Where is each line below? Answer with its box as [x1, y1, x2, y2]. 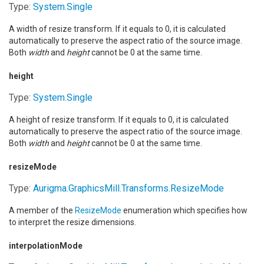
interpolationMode [9, 241, 82, 250]
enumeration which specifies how [121, 206, 247, 215]
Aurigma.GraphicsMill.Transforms [33, 183, 169, 194]
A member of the [9, 206, 75, 215]
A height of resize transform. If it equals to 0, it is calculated [9, 115, 229, 124]
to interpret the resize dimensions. [9, 217, 136, 227]
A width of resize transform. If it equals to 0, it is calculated [9, 24, 226, 34]
